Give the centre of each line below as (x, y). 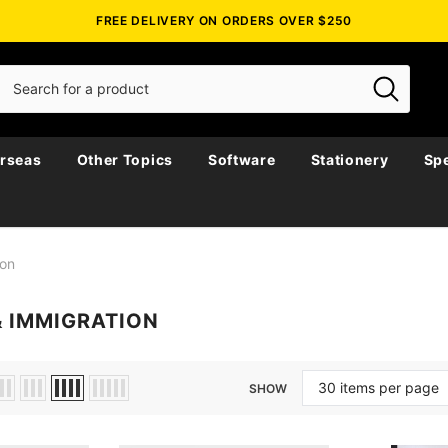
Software (241, 159)
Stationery (349, 159)
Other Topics (124, 159)
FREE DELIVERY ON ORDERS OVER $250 (224, 21)
